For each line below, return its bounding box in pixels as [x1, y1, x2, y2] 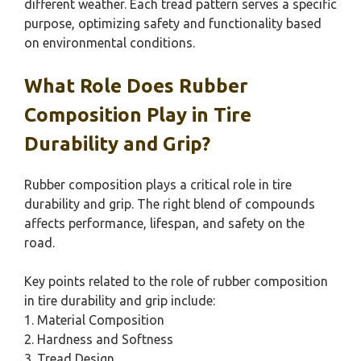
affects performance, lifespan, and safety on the [24, 216, 305, 230]
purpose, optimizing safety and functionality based [24, 16, 322, 31]
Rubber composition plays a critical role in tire [24, 177, 292, 192]
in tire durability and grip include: [24, 293, 215, 308]
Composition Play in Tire [24, 104, 251, 126]
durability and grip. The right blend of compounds [24, 197, 315, 211]
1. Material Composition [24, 313, 164, 327]
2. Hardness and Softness [24, 332, 173, 346]
